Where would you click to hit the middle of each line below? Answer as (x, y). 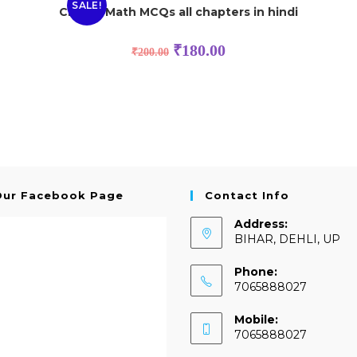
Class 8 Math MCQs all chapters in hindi (178, 12)
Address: (261, 224)
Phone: (256, 271)
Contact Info (247, 195)
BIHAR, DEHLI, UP (287, 239)
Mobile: (256, 319)
